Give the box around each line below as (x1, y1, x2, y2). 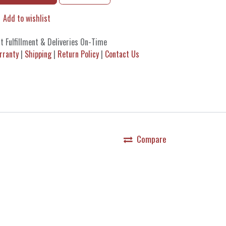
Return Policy (58, 48, 99, 61)
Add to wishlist (3, 12, 50, 25)
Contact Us (105, 48, 139, 61)
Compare (137, 132, 166, 145)
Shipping (25, 48, 51, 61)
